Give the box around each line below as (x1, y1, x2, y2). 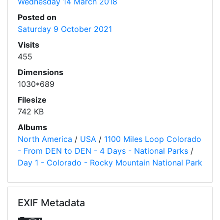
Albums (18, 122, 47, 133)
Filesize (18, 95, 47, 105)
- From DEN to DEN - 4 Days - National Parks (18, 146, 188, 156)
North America (18, 134, 72, 144)
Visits (18, 40, 39, 50)
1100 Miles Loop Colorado (104, 134, 201, 144)
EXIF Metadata (18, 197, 85, 209)
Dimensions (18, 67, 63, 78)
